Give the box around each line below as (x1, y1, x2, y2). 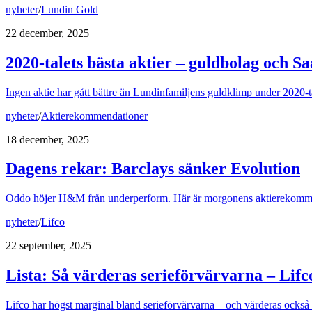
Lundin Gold (41, 3, 98, 15)
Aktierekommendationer (41, 109, 148, 122)
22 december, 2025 (6, 26, 89, 39)
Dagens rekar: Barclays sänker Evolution (6, 159, 300, 178)
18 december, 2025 (6, 133, 89, 146)
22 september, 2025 (6, 240, 91, 252)
